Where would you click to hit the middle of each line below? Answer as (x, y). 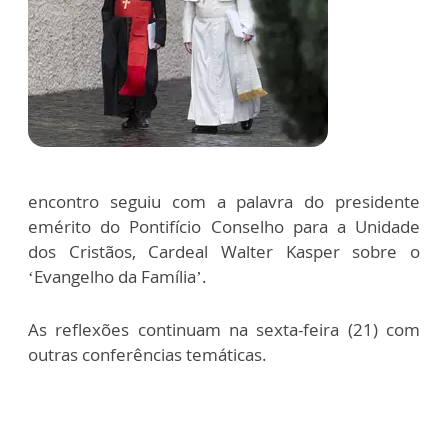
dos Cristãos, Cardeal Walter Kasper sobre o (224, 251)
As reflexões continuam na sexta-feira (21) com (224, 329)
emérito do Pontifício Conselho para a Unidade (224, 226)
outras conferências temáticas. (147, 354)
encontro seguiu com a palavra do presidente (224, 201)
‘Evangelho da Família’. (117, 276)
